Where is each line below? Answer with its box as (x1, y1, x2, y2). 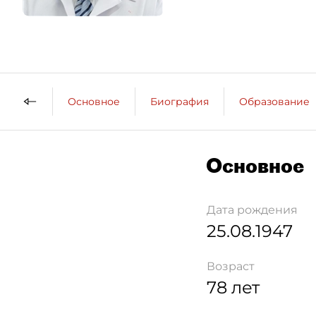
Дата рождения (207, 203, 298, 217)
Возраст (207, 260, 255, 273)
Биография (150, 95, 209, 108)
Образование (239, 95, 310, 108)
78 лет (207, 277, 260, 298)
